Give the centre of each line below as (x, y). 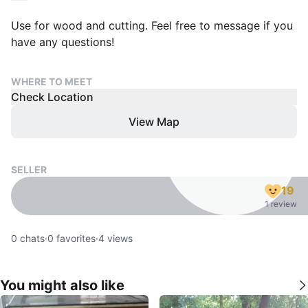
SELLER (29, 169)
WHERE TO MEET (52, 81)
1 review (281, 204)
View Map (154, 122)
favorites (75, 238)
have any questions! (63, 42)
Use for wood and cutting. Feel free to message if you (152, 25)
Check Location (52, 97)
